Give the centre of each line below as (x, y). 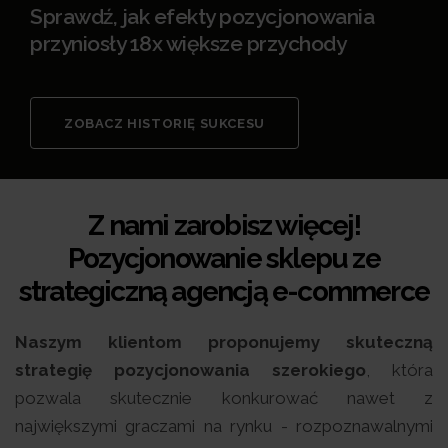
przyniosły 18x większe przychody (188, 44)
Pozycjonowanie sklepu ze (224, 259)
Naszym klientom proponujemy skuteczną (224, 342)
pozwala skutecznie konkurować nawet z (224, 398)
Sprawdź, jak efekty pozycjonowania (202, 17)
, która (399, 370)
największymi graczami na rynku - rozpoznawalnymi (224, 426)
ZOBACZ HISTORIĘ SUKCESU (164, 124)
